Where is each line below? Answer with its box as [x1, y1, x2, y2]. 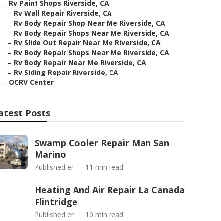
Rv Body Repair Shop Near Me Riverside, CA [14, 18, 165, 28]
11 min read [85, 162, 123, 172]
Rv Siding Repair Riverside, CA [14, 68, 118, 77]
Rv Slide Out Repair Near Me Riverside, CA [14, 38, 161, 47]
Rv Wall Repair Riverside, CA [14, 8, 112, 18]
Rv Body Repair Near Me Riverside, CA [14, 58, 146, 67]
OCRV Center [9, 77, 54, 87]
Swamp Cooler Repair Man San [35, 137, 169, 148]
